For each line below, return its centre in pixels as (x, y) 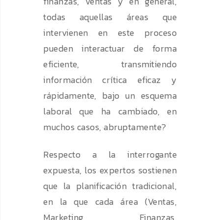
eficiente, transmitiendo (110, 64)
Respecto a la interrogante (110, 155)
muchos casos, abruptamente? (105, 127)
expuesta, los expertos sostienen (110, 170)
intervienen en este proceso (110, 33)
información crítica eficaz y (110, 80)
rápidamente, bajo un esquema (110, 96)
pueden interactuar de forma (110, 49)
